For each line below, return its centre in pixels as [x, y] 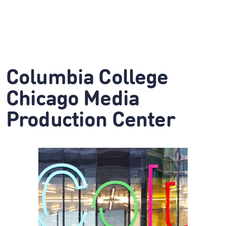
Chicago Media [73, 100]
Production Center [91, 121]
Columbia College [87, 79]
